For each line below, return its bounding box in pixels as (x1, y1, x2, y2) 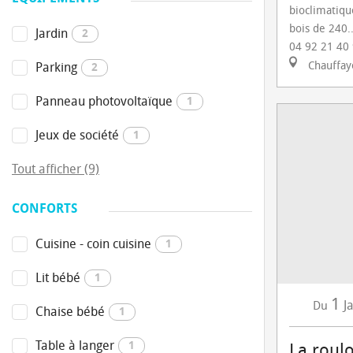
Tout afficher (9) (12, 162, 99, 176)
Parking (35, 60, 77, 75)
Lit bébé (35, 270, 80, 285)
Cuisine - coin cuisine (35, 236, 151, 251)
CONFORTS (12, 201, 77, 216)
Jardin (35, 26, 68, 41)
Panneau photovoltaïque (35, 94, 173, 109)
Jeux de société (35, 128, 119, 143)
